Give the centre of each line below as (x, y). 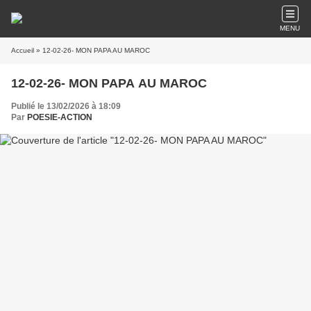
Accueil (23, 50)
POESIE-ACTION (60, 117)
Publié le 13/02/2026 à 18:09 (66, 106)
